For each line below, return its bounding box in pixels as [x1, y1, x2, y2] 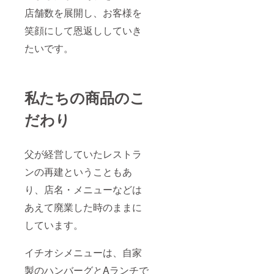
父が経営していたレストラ [24, 146, 142, 161]
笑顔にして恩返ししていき [24, 23, 142, 37]
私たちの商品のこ [24, 86, 145, 108]
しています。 [24, 217, 83, 232]
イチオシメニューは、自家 [24, 245, 142, 259]
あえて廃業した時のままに [24, 199, 142, 214]
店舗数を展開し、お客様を [24, 5, 142, 20]
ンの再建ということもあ [24, 164, 132, 179]
